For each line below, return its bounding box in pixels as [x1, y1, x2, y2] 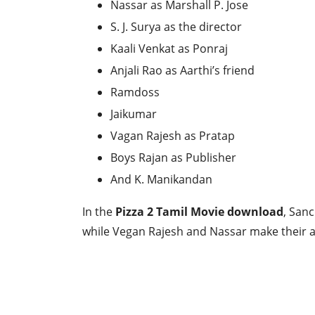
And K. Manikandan [110, 172, 212, 188]
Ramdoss [110, 84, 160, 101]
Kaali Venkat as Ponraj [110, 41, 228, 57]
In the [82, 204, 115, 220]
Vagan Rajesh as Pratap [110, 128, 235, 144]
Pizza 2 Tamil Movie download [115, 204, 283, 220]
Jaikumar [110, 106, 157, 122]
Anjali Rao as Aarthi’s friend [110, 63, 255, 79]
